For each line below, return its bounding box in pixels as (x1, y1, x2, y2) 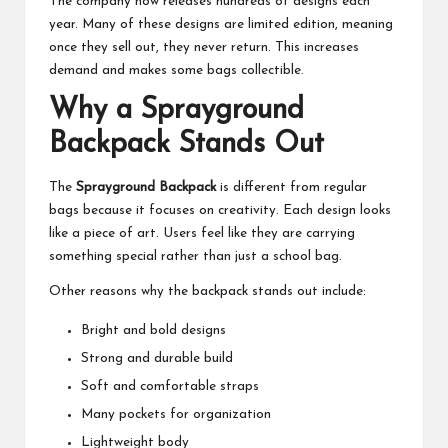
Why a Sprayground (49, 95, 304, 125)
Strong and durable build (81, 352, 233, 365)
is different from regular (216, 180, 367, 194)
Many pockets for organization (81, 408, 271, 422)
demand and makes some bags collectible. (49, 63, 304, 77)
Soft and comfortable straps (81, 380, 259, 394)
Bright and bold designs (81, 323, 226, 337)
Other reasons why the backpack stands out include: (49, 284, 366, 298)
